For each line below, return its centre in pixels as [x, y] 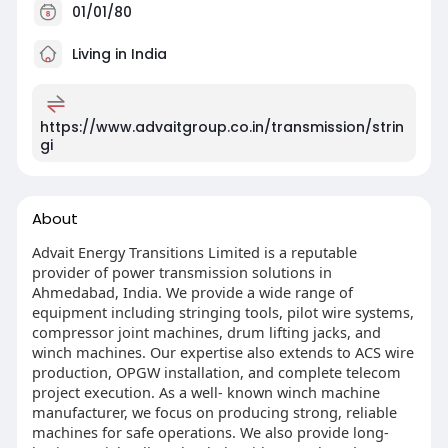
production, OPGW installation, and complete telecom [216, 372]
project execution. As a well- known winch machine [205, 392]
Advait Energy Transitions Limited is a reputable [194, 252]
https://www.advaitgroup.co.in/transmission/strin [221, 127]
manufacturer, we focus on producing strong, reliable [214, 412]
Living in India [117, 53]
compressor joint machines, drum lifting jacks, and [206, 332]
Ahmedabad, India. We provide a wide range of [192, 292]
